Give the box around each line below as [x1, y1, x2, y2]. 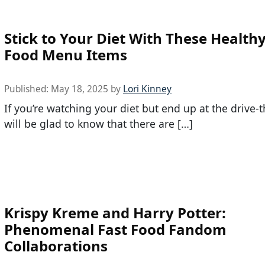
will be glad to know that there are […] [4, 116, 193, 131]
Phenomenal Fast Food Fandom [4, 219, 227, 239]
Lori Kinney [123, 82, 172, 95]
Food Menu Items [4, 44, 127, 64]
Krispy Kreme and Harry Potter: [4, 202, 226, 222]
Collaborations [4, 235, 108, 256]
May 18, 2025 [51, 82, 108, 95]
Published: [4, 82, 51, 95]
